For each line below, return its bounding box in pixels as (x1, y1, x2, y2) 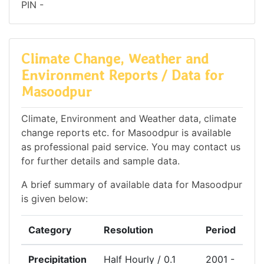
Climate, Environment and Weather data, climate (21, 113, 236, 125)
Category (28, 224, 71, 236)
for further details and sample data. (21, 155, 180, 167)
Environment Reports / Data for (21, 66, 224, 84)
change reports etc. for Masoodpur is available (21, 127, 231, 139)
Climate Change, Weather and (21, 49, 209, 67)
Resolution (104, 224, 153, 236)
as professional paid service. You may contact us (21, 141, 240, 153)
